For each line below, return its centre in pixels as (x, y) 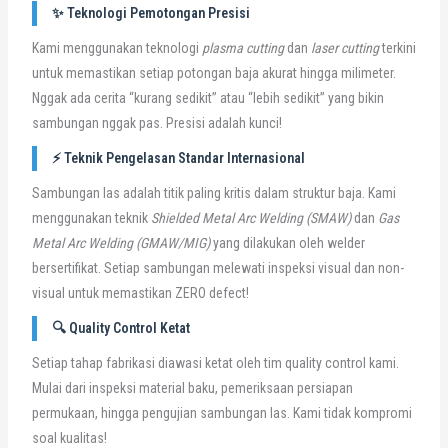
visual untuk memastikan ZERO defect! (140, 293)
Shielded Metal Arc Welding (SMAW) (250, 218)
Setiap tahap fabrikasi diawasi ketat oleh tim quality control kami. (215, 363)
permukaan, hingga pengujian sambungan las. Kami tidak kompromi (221, 413)
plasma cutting (242, 48)
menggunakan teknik (91, 218)
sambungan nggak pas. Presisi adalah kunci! (156, 123)
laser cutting (344, 48)
